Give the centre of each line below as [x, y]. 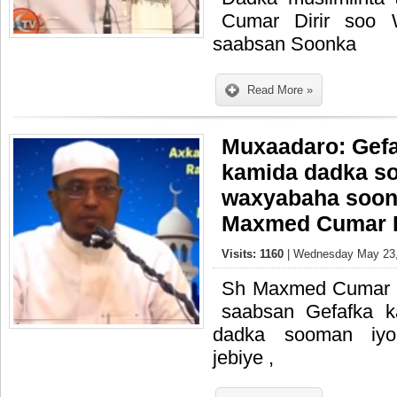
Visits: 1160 [254, 254]
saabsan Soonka [284, 44]
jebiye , [243, 358]
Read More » [280, 90]
